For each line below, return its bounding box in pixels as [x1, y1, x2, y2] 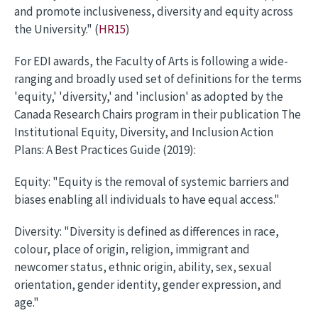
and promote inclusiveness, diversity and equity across [14, 4, 293, 19]
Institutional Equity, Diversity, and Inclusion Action [14, 124, 273, 140]
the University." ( [14, 21, 99, 37]
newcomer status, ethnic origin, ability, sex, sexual [14, 259, 272, 275]
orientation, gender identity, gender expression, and [14, 277, 282, 292]
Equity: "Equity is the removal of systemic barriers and [14, 174, 290, 190]
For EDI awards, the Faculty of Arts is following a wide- [14, 53, 288, 69]
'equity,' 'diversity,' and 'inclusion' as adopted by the [14, 89, 283, 104]
